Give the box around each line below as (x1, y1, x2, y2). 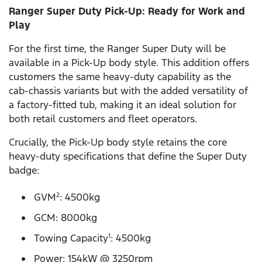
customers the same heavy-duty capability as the (9, 70, 231, 84)
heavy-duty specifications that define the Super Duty (9, 150, 247, 163)
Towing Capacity (34, 231, 108, 244)
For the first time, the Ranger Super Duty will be (9, 42, 226, 56)
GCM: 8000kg (34, 211, 97, 224)
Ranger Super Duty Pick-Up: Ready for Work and (9, 5, 245, 18)
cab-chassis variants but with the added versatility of (9, 84, 248, 98)
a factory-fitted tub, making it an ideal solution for (9, 98, 236, 112)
